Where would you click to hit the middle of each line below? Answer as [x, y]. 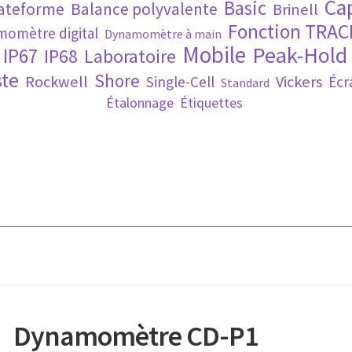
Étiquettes [211, 103]
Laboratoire [130, 56]
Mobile [214, 55]
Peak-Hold [300, 55]
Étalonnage [139, 103]
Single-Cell [180, 81]
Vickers [299, 81]
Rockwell [56, 81]
